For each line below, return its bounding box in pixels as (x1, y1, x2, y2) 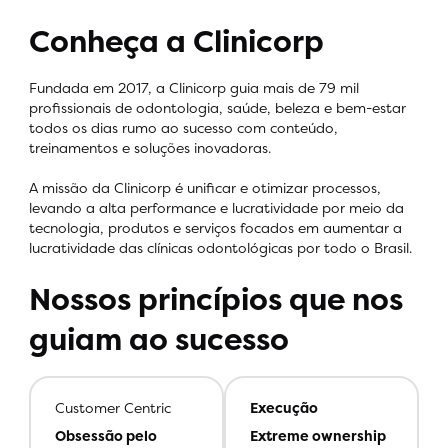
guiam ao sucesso (29, 319, 289, 361)
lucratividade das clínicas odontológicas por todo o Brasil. (29, 238, 412, 257)
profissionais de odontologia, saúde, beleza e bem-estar (29, 98, 406, 117)
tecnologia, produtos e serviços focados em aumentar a (29, 218, 402, 237)
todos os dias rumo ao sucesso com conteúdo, (29, 118, 338, 137)
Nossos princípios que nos (29, 279, 403, 321)
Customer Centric (55, 398, 171, 418)
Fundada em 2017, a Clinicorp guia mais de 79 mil (29, 78, 359, 97)
